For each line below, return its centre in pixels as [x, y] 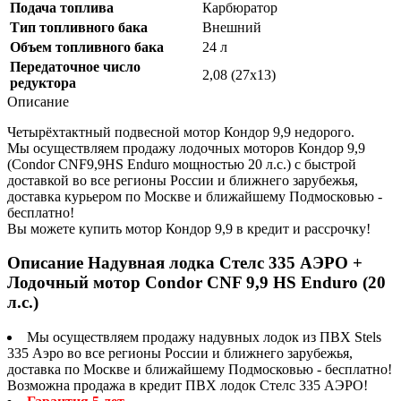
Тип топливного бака [79, 27]
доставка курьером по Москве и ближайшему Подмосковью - [195, 196]
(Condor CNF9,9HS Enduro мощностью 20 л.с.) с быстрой [182, 164]
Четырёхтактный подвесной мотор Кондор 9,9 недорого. [181, 132]
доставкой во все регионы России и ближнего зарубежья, [183, 180]
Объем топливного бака [87, 47]
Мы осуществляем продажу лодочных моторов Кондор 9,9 [186, 148]
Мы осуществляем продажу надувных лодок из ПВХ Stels [204, 337]
